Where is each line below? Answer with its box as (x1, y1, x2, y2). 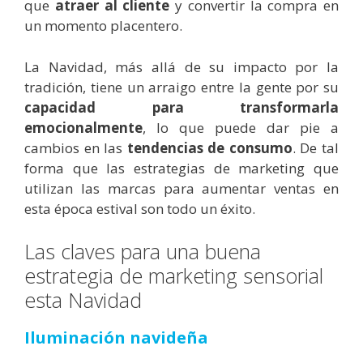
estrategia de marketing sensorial (24, 262, 323, 290)
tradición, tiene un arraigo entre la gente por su (24, 77, 339, 96)
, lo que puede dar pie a (143, 117, 339, 137)
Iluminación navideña (24, 327, 208, 349)
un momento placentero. (24, 16, 182, 36)
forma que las (24, 158, 134, 177)
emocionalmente (24, 117, 143, 137)
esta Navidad (24, 286, 142, 314)
